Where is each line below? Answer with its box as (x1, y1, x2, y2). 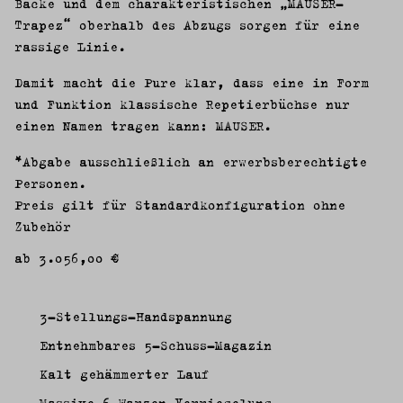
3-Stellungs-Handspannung (40, 305, 232, 327)
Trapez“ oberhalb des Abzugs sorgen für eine (14, 13, 360, 35)
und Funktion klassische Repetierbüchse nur (14, 93, 350, 114)
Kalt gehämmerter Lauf (40, 363, 210, 384)
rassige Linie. (14, 35, 126, 57)
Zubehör (14, 215, 71, 237)
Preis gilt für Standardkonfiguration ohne (14, 193, 345, 215)
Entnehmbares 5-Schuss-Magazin (40, 334, 272, 355)
